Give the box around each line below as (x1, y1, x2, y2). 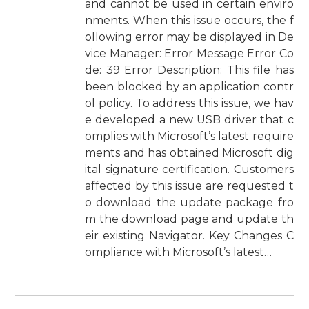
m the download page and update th (85, 212, 294, 226)
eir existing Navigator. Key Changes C (85, 229, 294, 242)
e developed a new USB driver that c (85, 113, 294, 126)
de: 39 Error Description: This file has (85, 63, 294, 77)
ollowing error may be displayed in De (85, 30, 294, 43)
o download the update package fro (85, 196, 294, 209)
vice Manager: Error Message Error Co (85, 47, 294, 60)
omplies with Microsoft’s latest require (85, 130, 294, 143)
